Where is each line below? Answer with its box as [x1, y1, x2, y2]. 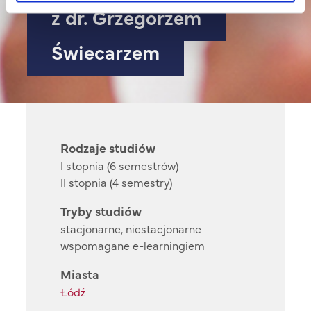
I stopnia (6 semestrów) [60, 158, 179, 174]
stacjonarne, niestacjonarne [60, 221, 202, 237]
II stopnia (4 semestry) [60, 174, 173, 190]
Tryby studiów [60, 202, 142, 220]
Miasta [60, 265, 100, 283]
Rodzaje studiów [60, 139, 156, 157]
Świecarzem [51, 38, 160, 65]
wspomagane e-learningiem [60, 237, 205, 253]
